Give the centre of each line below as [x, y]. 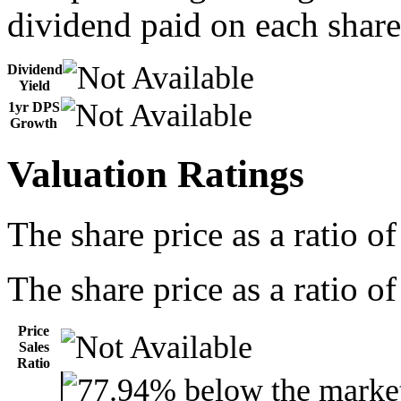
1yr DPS [34, 107]
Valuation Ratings [156, 174]
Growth [34, 123]
